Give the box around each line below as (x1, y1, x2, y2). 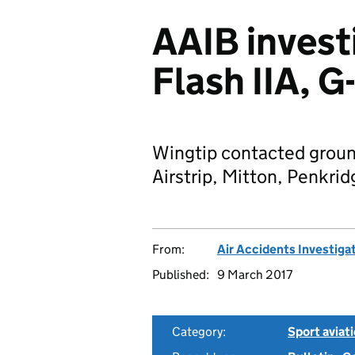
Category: (172, 324, 226, 339)
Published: (152, 267, 209, 282)
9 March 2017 (217, 267, 292, 282)
